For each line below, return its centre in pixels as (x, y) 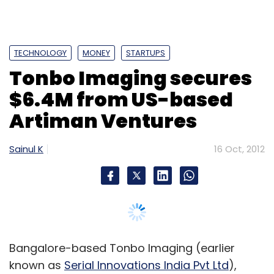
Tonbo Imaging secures (131, 78)
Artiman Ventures (103, 120)
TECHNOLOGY (40, 53)
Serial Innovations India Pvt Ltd (146, 265)
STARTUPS (146, 53)
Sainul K (26, 149)
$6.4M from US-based (121, 99)
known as (37, 265)
